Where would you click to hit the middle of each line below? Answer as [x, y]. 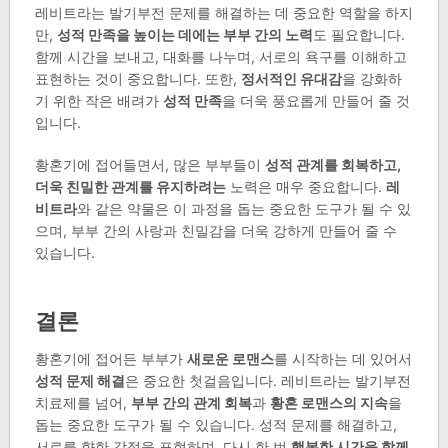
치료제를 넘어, [82, 403]
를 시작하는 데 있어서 [342, 359]
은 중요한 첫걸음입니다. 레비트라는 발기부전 [267, 381]
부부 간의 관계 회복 [191, 403]
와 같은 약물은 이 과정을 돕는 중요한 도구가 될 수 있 [243, 209]
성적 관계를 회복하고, [332, 165]
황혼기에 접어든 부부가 [110, 359]
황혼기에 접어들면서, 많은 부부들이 [149, 165]
